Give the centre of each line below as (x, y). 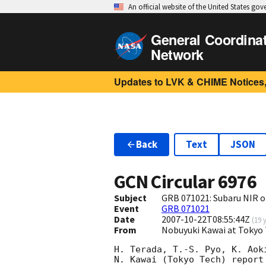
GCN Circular (166, 182)
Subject (130, 198)
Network (177, 54)
